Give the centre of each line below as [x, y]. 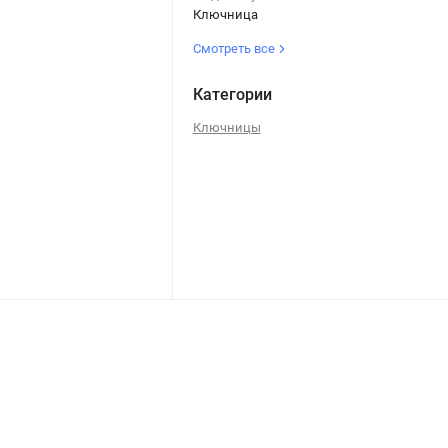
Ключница [225, 14]
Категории [232, 94]
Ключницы [226, 127]
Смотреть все [235, 48]
